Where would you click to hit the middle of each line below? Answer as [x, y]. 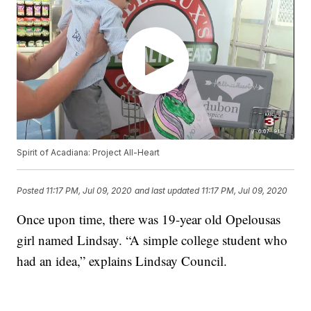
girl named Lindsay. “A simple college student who [152, 240]
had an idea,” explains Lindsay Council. [122, 261]
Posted [32, 190]
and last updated [167, 190]
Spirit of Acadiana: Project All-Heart [89, 153]
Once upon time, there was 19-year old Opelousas [149, 219]
